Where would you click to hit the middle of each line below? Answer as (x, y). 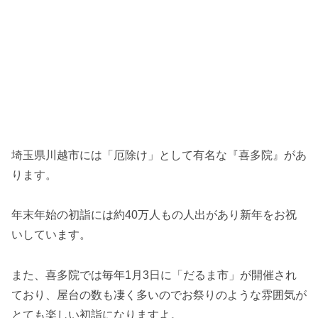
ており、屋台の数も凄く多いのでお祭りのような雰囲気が (159, 295)
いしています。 (51, 235)
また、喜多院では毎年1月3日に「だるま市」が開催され (154, 275)
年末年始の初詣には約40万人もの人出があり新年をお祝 (154, 215)
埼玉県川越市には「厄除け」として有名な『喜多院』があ (159, 155)
